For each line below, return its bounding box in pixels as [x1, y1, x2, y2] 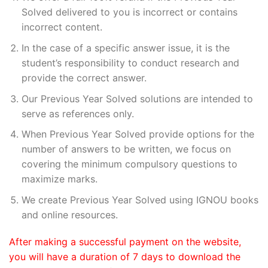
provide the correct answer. [21, 71, 147, 84]
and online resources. [21, 208, 118, 221]
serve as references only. [21, 107, 134, 120]
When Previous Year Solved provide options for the [21, 128, 254, 141]
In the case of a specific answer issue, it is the [21, 41, 230, 54]
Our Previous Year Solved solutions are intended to [21, 92, 253, 105]
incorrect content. [21, 21, 102, 33]
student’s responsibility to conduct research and [21, 56, 239, 69]
